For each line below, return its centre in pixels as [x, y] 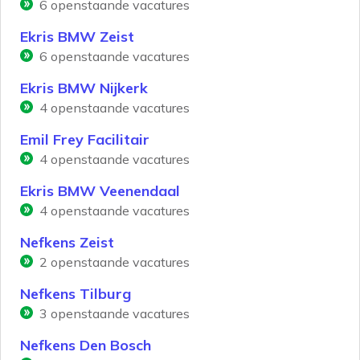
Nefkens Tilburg [76, 294]
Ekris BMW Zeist [77, 37]
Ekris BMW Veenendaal [100, 191]
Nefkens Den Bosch [86, 346]
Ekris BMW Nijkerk [84, 88]
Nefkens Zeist [67, 243]
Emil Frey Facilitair [85, 140]
